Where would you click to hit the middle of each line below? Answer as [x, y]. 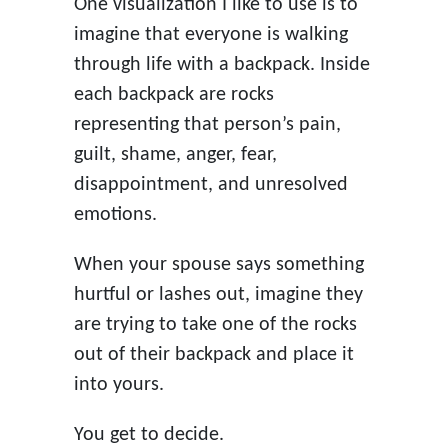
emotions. [115, 214]
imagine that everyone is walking [210, 34]
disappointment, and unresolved [210, 184]
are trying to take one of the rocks [215, 324]
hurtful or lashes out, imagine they [218, 294]
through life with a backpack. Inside [221, 64]
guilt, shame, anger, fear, [175, 154]
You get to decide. [148, 434]
